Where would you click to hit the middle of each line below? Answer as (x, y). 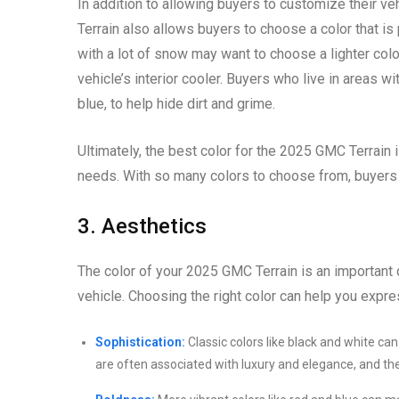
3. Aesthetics (142, 226)
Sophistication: (140, 342)
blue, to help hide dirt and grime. (176, 103)
